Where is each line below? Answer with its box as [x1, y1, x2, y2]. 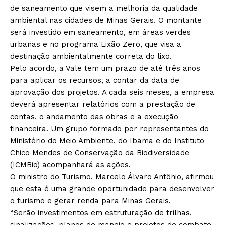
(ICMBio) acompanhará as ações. [10, 160, 131, 170]
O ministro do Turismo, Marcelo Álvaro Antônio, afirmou [10, 172, 214, 182]
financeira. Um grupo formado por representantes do [10, 124, 209, 134]
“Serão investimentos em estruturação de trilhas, [10, 208, 192, 218]
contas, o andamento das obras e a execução [10, 112, 178, 122]
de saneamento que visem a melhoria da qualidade [10, 4, 198, 13]
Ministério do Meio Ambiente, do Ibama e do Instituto [10, 136, 204, 146]
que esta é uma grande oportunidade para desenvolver [10, 184, 214, 194]
